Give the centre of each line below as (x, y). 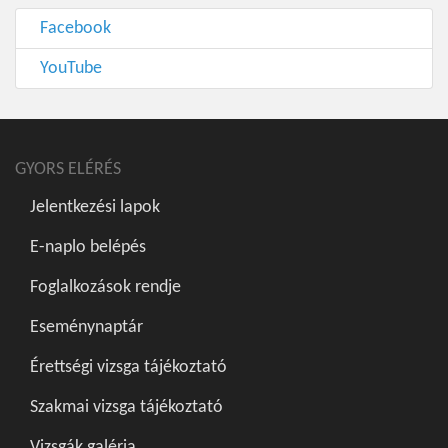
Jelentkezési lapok (95, 207)
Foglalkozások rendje (105, 287)
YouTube (67, 68)
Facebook (71, 29)
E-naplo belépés (88, 247)
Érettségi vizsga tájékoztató (128, 367)
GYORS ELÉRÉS (68, 169)
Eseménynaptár (86, 327)
